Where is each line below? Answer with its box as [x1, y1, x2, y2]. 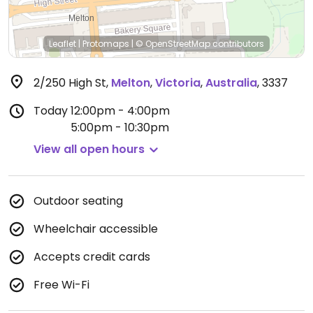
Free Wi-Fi [34, 277, 89, 293]
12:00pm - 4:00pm [71, 103, 170, 119]
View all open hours [34, 141, 145, 157]
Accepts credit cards [34, 249, 150, 265]
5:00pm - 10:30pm [71, 119, 169, 136]
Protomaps [82, 38, 129, 50]
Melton [111, 75, 150, 91]
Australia [205, 75, 257, 91]
